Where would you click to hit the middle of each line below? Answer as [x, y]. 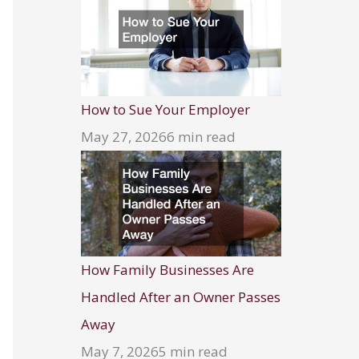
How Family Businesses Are [167, 270]
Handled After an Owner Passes [181, 297]
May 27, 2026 [124, 137]
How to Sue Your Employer [165, 110]
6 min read [201, 137]
